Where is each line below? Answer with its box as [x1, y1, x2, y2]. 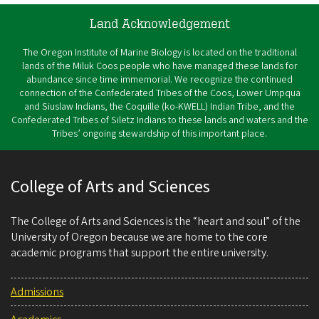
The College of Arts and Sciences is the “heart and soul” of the [11, 213, 300, 229]
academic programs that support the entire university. [11, 244, 268, 261]
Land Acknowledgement [89, 14, 230, 30]
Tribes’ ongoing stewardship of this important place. [52, 126, 267, 141]
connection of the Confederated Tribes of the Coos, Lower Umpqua [19, 85, 300, 100]
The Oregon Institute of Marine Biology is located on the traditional [22, 45, 297, 60]
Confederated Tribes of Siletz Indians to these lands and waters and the [11, 113, 308, 127]
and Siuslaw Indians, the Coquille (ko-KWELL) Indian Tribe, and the [24, 99, 295, 114]
